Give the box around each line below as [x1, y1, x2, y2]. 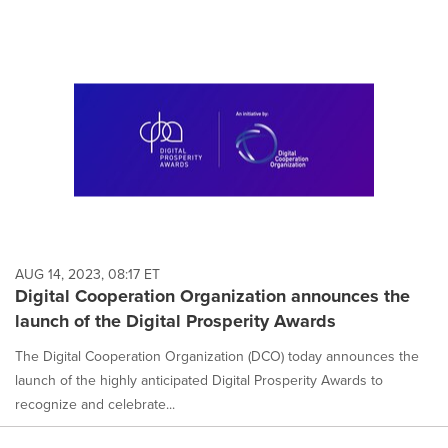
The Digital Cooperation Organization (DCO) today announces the [15, 346, 419, 367]
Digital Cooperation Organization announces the [15, 283, 410, 310]
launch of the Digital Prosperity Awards [15, 308, 336, 335]
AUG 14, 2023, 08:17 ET [15, 264, 160, 285]
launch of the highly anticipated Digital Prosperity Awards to [15, 370, 383, 391]
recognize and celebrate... [15, 394, 175, 415]
